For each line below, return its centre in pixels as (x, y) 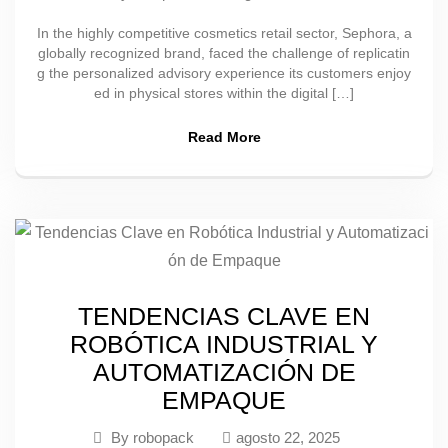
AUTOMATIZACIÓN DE (224, 372)
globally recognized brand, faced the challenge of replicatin (224, 53)
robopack (163, 437)
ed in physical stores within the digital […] (224, 93)
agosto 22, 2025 (287, 437)
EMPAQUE (224, 400)
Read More (224, 137)
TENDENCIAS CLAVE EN (224, 316)
